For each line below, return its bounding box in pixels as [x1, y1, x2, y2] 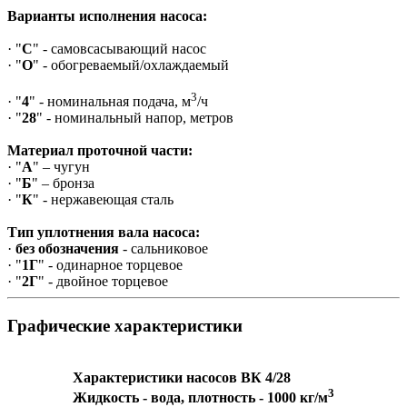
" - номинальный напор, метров [36, 110, 233, 126]
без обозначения [15, 241, 123, 257]
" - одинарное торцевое [38, 257, 186, 273]
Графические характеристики [7, 316, 243, 336]
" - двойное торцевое [38, 273, 168, 290]
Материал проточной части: [7, 143, 193, 159]
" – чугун [33, 159, 90, 175]
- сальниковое [123, 241, 212, 257]
